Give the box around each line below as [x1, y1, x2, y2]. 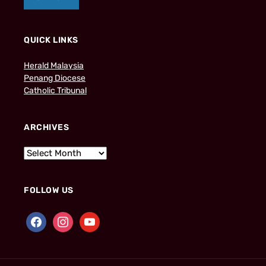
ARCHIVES [24, 122, 69, 132]
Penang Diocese [24, 72, 85, 83]
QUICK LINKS [24, 34, 78, 45]
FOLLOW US [24, 185, 74, 195]
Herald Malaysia [24, 60, 84, 71]
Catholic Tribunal [24, 85, 87, 96]
